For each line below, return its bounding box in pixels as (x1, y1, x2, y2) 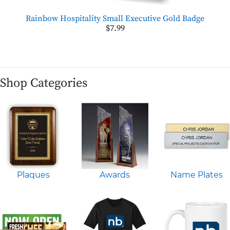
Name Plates (170, 170, 223, 180)
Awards (100, 170, 130, 180)
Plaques (16, 170, 50, 180)
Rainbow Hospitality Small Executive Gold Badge (26, 13, 204, 24)
